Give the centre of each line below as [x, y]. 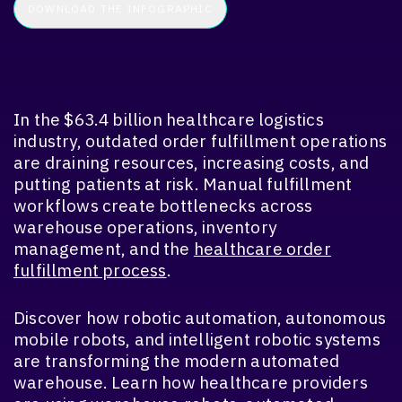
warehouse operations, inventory [145, 227]
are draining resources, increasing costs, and [192, 163]
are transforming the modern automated [177, 360]
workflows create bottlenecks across [163, 206]
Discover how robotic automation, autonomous [200, 317]
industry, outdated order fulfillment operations [200, 141]
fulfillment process [90, 271]
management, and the [104, 249]
